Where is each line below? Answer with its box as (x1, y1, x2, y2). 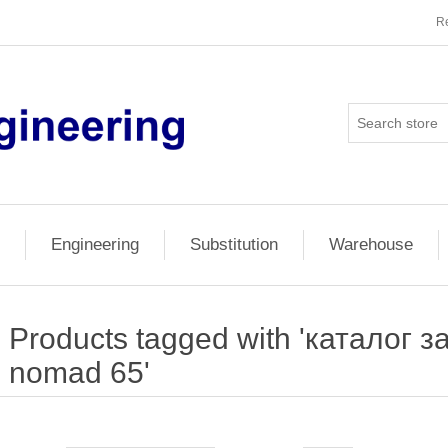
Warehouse (328, 235, 413, 254)
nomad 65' (8, 356, 150, 389)
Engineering (50, 235, 139, 254)
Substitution (189, 235, 278, 254)
